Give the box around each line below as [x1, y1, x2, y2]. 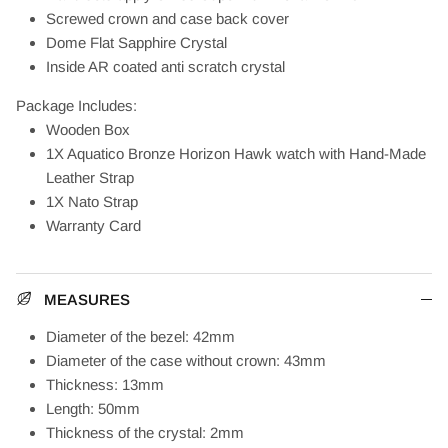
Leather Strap [46, 169, 134, 186]
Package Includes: [16, 97, 137, 114]
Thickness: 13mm [46, 376, 164, 393]
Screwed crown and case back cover [46, 10, 289, 27]
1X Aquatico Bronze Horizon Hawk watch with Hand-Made [46, 145, 426, 162]
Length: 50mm [46, 400, 140, 417]
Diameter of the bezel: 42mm [46, 328, 235, 345]
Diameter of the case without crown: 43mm [46, 352, 326, 369]
